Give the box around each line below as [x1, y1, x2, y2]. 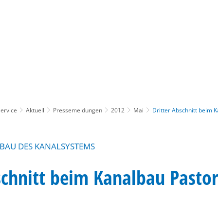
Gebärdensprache [122, 35, 173, 44]
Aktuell [26, 106, 44, 114]
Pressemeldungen [53, 106, 102, 114]
